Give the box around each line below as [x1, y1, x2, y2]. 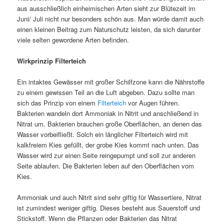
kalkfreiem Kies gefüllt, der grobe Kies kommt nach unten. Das [17, 140, 199, 150]
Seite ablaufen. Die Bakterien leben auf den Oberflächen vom [17, 161, 194, 171]
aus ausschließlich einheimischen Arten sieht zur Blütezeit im [17, 3, 196, 13]
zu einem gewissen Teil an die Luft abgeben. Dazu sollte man [17, 87, 195, 97]
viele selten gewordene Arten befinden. [17, 34, 129, 44]
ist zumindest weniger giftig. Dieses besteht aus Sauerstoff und [17, 203, 200, 213]
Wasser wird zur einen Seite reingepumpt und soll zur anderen [17, 150, 196, 160]
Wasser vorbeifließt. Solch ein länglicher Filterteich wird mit [17, 129, 188, 139]
